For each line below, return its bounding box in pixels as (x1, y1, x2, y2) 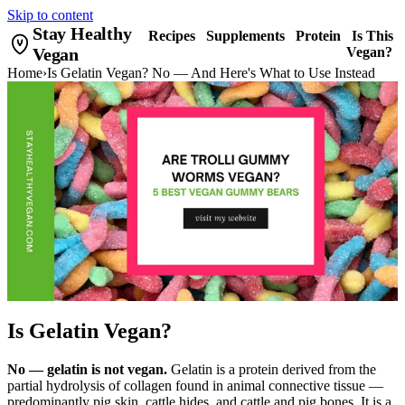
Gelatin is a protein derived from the (167, 361, 376, 377)
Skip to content (7, 7, 93, 23)
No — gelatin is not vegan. (7, 361, 167, 377)
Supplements (206, 28, 285, 43)
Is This (352, 28, 393, 43)
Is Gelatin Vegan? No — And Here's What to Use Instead (47, 65, 375, 80)
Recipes (148, 28, 195, 43)
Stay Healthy (33, 24, 132, 43)
